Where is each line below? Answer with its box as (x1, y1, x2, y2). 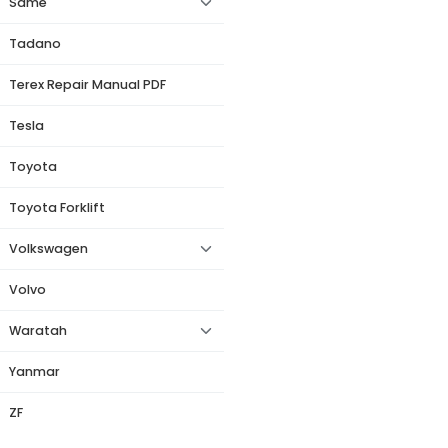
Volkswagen (9, 240, 88, 257)
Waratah (9, 322, 67, 339)
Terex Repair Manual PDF (9, 76, 166, 93)
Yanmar (9, 363, 60, 380)
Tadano (9, 35, 61, 52)
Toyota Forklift (9, 199, 105, 216)
